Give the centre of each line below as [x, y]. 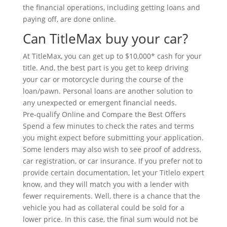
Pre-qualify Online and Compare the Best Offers [104, 114]
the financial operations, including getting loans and [111, 7]
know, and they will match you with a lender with [106, 184]
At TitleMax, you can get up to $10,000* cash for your [112, 56]
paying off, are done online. [69, 19]
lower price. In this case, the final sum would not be [110, 219]
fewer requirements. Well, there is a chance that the [111, 196]
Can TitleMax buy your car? [105, 38]
